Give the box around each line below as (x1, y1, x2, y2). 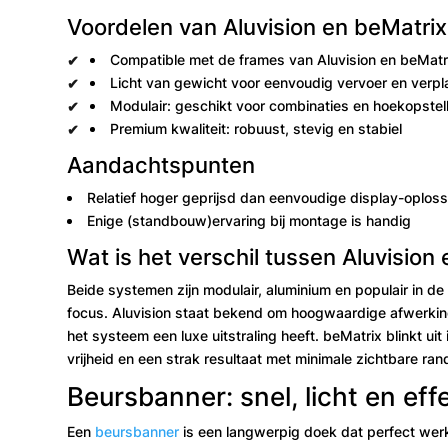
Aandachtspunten (67, 151, 256, 178)
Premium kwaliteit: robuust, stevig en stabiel (109, 119, 402, 137)
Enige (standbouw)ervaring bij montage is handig (87, 211, 412, 229)
